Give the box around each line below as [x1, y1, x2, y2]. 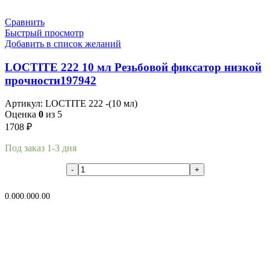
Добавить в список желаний [5, 38, 121, 49]
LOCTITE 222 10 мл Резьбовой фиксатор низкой [5, 60, 262, 74]
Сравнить [5, 16, 45, 27]
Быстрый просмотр [5, 27, 84, 38]
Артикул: [5, 98, 45, 109]
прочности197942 [5, 74, 96, 87]
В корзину [5, 182, 42, 192]
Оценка [5, 109, 39, 120]
